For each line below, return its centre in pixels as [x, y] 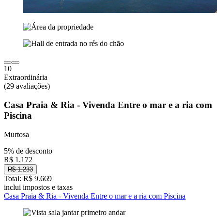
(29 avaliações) [27, 86]
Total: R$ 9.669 [28, 178]
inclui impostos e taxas [38, 187]
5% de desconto [28, 151]
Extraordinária [26, 77]
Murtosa [16, 134]
